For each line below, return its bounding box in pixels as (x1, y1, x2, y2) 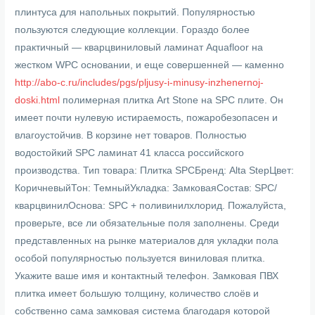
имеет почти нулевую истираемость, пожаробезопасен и (15, 112, 278, 124)
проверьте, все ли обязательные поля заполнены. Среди (15, 218, 280, 229)
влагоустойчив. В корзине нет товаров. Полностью (15, 130, 247, 141)
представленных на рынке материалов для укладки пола (15, 236, 279, 247)
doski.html (15, 95, 60, 106)
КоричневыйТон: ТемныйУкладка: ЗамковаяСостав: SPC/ (15, 183, 278, 194)
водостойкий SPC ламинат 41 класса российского (15, 148, 245, 159)
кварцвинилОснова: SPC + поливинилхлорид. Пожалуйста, (15, 200, 287, 212)
